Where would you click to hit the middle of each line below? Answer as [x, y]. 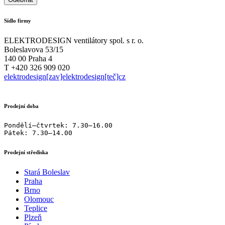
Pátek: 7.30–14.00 [38, 133]
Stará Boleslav [47, 172]
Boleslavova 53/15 [34, 50]
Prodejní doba [21, 106]
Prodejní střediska [26, 152]
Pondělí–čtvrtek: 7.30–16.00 [58, 126]
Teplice [36, 208]
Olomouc [39, 199]
